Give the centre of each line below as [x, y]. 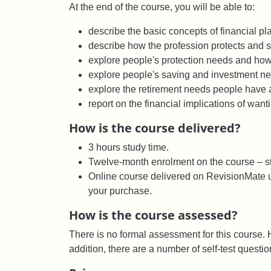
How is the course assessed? [153, 215]
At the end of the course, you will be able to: [162, 7]
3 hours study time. [129, 147]
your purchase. [120, 191]
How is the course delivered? [155, 128]
